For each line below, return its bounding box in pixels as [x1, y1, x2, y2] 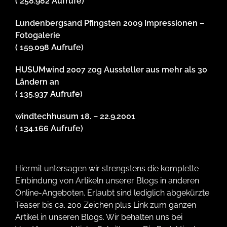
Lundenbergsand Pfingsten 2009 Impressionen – [15, 18, 204, 28]
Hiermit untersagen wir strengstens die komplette [15, 164, 199, 174]
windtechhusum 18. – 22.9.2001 [15, 111, 135, 122]
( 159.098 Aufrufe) [15, 43, 84, 53]
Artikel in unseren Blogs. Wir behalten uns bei [15, 212, 182, 222]
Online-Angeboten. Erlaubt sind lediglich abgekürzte [15, 188, 209, 198]
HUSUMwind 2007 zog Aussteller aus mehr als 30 [15, 65, 207, 75]
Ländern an [15, 77, 59, 87]
